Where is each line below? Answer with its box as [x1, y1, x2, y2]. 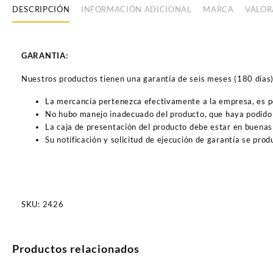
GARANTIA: [21, 50, 68, 60]
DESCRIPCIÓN [12, 4, 70, 15]
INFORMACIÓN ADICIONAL [80, 4, 192, 15]
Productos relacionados [12, 242, 140, 256]
